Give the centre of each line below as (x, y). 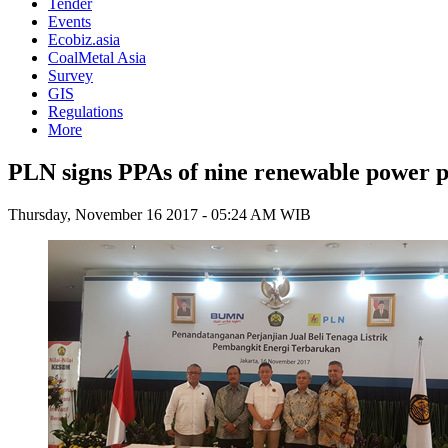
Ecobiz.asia (84, 39)
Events (69, 21)
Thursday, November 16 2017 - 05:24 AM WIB (159, 214)
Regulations (85, 111)
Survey (70, 75)
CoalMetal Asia (97, 57)
